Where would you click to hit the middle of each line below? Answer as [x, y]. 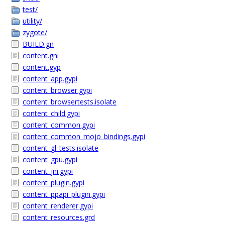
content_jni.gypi [48, 171]
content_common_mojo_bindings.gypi [84, 136]
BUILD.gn [38, 44]
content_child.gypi [51, 113]
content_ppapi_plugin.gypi [64, 194]
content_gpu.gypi [50, 159]
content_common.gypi [59, 125]
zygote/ [35, 32]
